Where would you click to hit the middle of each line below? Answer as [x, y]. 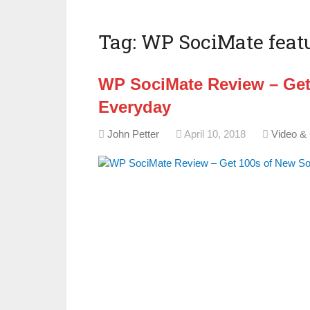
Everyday [135, 107]
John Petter [133, 134]
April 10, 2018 [215, 134]
